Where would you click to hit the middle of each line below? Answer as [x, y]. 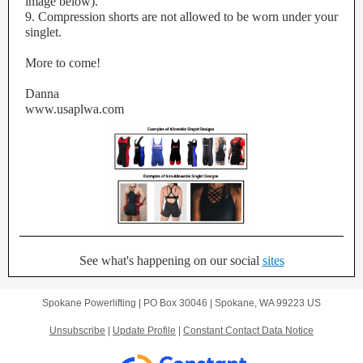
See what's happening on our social [171, 261]
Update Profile [144, 331]
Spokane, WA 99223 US [268, 303]
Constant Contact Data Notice [248, 331]
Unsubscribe [77, 331]
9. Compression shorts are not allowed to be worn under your [181, 17]
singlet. [43, 32]
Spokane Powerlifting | [93, 303]
